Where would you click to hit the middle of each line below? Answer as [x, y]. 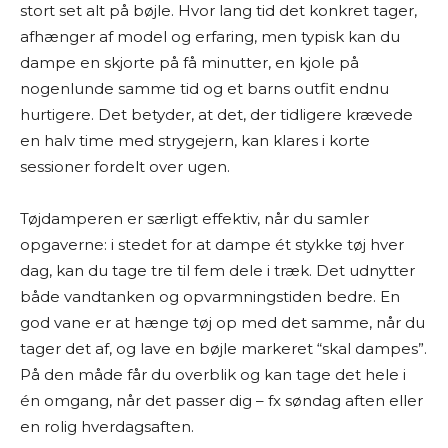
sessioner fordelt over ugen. [125, 166]
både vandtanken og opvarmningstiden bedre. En [210, 296]
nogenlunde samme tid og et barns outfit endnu [204, 88]
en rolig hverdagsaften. [107, 426]
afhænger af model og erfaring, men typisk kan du [210, 36]
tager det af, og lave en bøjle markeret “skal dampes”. [223, 348]
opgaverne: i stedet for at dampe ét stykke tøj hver [212, 244]
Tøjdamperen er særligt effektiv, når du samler [194, 218]
